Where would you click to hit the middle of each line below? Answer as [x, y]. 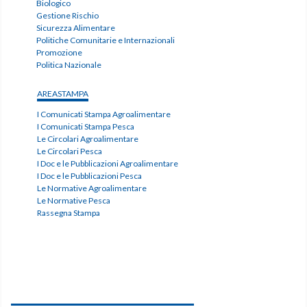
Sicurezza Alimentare [76, 28]
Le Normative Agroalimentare [91, 188]
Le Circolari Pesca [69, 151]
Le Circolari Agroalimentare [87, 139]
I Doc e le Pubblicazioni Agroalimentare [107, 164]
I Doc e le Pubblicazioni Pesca [89, 176]
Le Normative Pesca [73, 201]
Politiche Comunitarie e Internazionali [106, 40]
